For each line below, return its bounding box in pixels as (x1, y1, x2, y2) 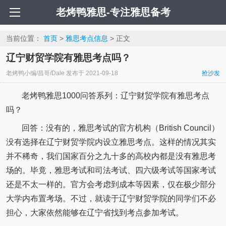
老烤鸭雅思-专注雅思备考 (55, 7, 171, 18)
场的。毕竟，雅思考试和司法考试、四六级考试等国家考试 (6, 165, 216, 175)
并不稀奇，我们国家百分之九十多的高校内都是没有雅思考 (6, 151, 216, 160)
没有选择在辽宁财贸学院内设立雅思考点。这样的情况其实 (6, 137, 216, 146)
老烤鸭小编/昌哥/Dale (6, 70, 65, 77)
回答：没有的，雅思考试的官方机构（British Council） (21, 123, 219, 132)
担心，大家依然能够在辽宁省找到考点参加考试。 (6, 208, 184, 217)
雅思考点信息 (65, 34, 108, 43)
